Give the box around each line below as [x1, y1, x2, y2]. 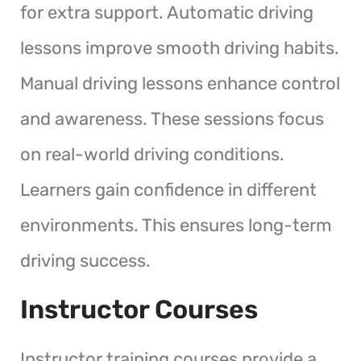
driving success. [20, 249, 151, 272]
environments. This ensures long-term [20, 214, 332, 236]
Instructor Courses [20, 293, 258, 325]
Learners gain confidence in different [20, 178, 317, 201]
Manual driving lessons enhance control [20, 72, 340, 94]
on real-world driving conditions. [20, 143, 284, 165]
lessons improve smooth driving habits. [20, 36, 339, 59]
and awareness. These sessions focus [20, 107, 324, 130]
